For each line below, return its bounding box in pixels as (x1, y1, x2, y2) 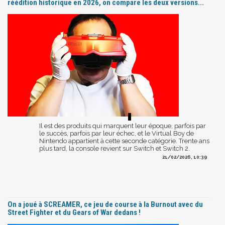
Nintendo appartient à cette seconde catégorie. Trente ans (39, 137, 209, 145)
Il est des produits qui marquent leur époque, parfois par (39, 122, 206, 130)
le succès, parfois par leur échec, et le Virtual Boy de (39, 129, 194, 137)
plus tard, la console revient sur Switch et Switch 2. (39, 144, 190, 152)
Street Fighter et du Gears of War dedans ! (8, 207, 141, 217)
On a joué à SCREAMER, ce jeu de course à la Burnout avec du (8, 199, 203, 209)
